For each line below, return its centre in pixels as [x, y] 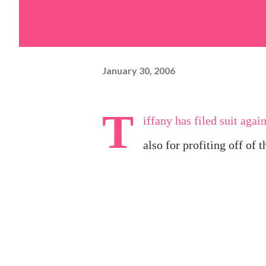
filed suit [216, 121]
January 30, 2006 [139, 70]
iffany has [169, 121]
